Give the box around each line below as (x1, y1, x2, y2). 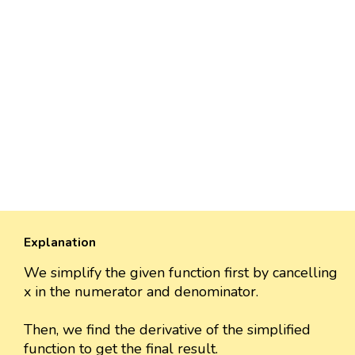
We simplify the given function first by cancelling (24, 263, 338, 283)
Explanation (24, 234, 96, 252)
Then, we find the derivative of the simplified (24, 320, 311, 340)
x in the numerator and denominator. (24, 282, 258, 302)
